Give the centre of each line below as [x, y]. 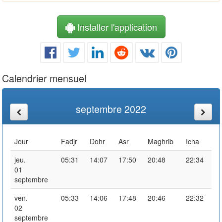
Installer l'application [116, 27]
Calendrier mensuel [44, 78]
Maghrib [161, 141]
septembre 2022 [111, 109]
